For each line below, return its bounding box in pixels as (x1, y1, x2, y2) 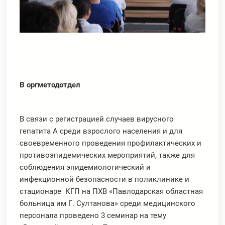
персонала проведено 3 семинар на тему (20, 210, 167, 220)
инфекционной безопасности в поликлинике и (20, 174, 190, 184)
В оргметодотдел (20, 80, 81, 89)
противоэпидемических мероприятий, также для (20, 150, 195, 160)
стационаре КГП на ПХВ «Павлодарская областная (20, 186, 203, 196)
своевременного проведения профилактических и (20, 138, 202, 148)
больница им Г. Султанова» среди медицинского (20, 198, 196, 208)
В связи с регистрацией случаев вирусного (20, 114, 174, 124)
